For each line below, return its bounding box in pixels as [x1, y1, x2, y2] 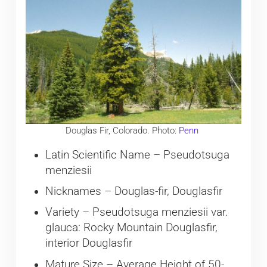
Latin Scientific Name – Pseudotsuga [45, 148, 229, 162]
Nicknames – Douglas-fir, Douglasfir [45, 184, 222, 198]
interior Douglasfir [45, 237, 132, 250]
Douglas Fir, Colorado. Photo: [66, 125, 179, 136]
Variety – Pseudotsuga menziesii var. [45, 206, 228, 219]
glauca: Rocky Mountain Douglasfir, [45, 221, 218, 235]
